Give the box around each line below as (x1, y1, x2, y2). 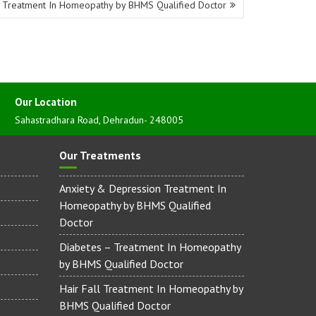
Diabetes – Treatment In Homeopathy (59, 240, 241, 255)
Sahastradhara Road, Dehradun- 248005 (15, 114, 183, 127)
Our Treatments (59, 148, 141, 163)
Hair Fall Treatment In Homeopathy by (59, 281, 243, 296)
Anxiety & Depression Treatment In (59, 181, 226, 196)
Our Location (15, 95, 77, 109)
